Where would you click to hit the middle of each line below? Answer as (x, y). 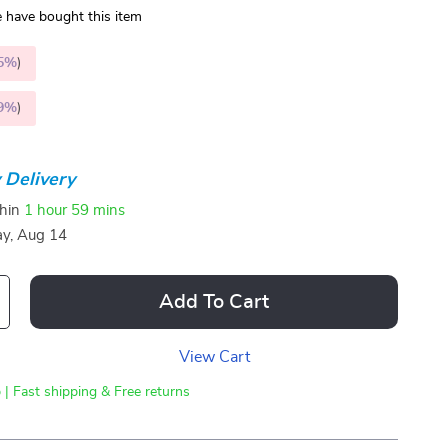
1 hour (46, 210)
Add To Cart (214, 302)
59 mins (98, 210)
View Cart (214, 357)
